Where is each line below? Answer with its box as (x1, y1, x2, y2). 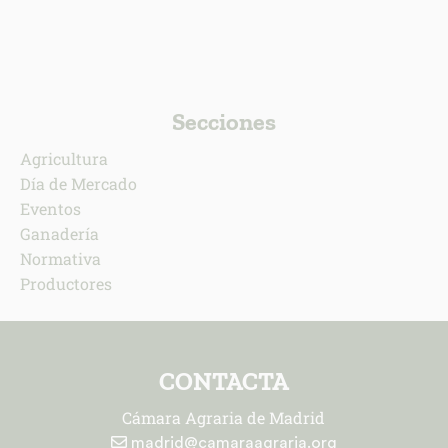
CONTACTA (158, 365, 289, 396)
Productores (19, 272, 112, 294)
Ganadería (19, 222, 99, 244)
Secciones (171, 106, 276, 136)
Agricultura (19, 147, 108, 169)
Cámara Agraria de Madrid (122, 406, 326, 428)
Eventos (19, 197, 81, 219)
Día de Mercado (19, 172, 137, 194)
